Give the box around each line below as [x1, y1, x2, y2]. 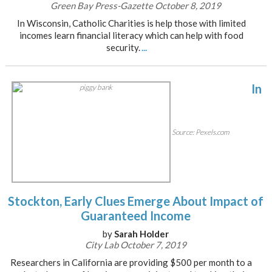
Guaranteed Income [81, 208, 191, 223]
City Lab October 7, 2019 [85, 239, 187, 250]
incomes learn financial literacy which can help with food [19, 30, 243, 41]
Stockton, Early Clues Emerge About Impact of [8, 194, 264, 208]
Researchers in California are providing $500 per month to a [10, 257, 253, 268]
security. [106, 42, 141, 53]
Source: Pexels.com [171, 127, 230, 137]
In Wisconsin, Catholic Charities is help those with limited [16, 18, 246, 29]
